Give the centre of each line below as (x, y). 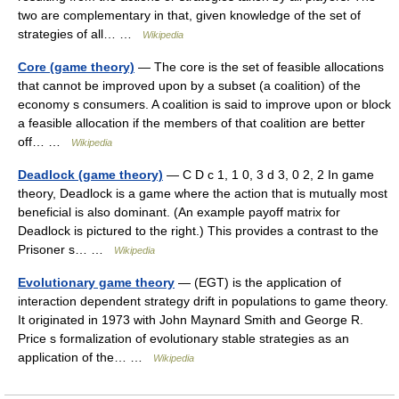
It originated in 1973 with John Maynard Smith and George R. (191, 320)
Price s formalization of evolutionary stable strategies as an (183, 339)
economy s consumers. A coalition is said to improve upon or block (204, 105)
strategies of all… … (80, 34)
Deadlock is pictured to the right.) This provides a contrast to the (198, 231)
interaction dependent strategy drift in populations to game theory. (203, 301)
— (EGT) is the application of (258, 283)
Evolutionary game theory (96, 283)
